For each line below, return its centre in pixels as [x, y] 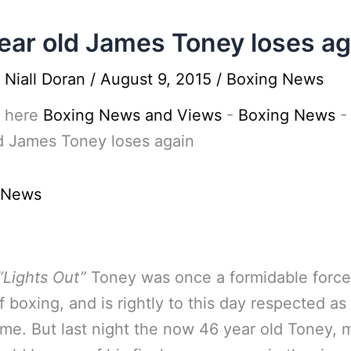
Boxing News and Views [132, 115]
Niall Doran [47, 79]
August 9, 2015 [158, 79]
